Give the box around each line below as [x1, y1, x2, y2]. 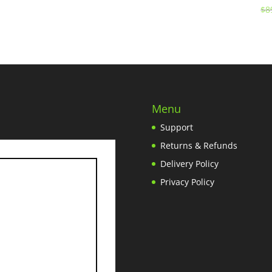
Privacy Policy [160, 176, 214, 188]
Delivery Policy [160, 158, 219, 170]
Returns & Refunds [160, 140, 237, 152]
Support [160, 121, 193, 134]
